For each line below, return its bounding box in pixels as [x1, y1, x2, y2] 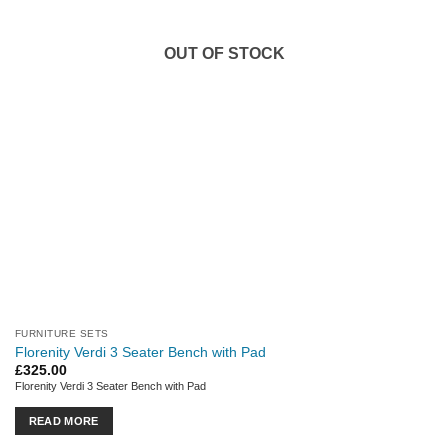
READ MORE [28, 414, 99, 427]
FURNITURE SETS [14, 328, 109, 340]
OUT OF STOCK [163, 45, 285, 63]
